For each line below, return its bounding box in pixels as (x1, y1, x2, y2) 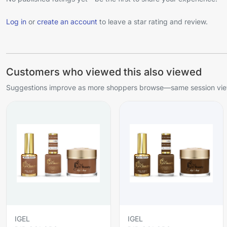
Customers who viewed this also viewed (6, 66, 202, 79)
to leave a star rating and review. (97, 17, 208, 26)
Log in (6, 17, 26, 26)
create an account (37, 17, 97, 26)
